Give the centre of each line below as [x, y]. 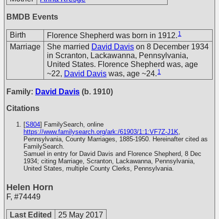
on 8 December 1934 [171, 47]
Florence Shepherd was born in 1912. [112, 35]
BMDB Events [32, 17]
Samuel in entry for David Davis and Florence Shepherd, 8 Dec [112, 154]
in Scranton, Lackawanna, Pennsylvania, [118, 55]
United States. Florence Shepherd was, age [122, 64]
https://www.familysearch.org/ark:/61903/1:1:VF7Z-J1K [101, 132]
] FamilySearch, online [72, 124]
